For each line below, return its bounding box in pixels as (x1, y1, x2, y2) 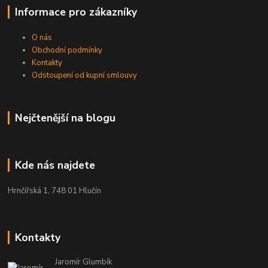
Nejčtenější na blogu (14, 111, 115, 126)
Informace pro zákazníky (14, 5, 137, 20)
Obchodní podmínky (32, 45, 103, 56)
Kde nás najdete (14, 158, 95, 173)
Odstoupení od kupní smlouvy (32, 70, 138, 81)
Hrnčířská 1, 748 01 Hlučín (8, 185, 102, 196)
